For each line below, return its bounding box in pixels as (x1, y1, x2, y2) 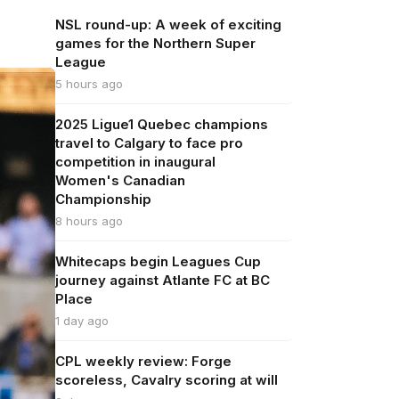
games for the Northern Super (54, 35, 256, 52)
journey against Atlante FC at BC (54, 272, 270, 289)
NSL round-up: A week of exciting (54, 16, 281, 33)
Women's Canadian (54, 172, 185, 189)
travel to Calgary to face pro (54, 134, 243, 151)
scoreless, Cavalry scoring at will (54, 371, 278, 388)
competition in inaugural (54, 153, 216, 170)
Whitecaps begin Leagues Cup (54, 253, 261, 270)
